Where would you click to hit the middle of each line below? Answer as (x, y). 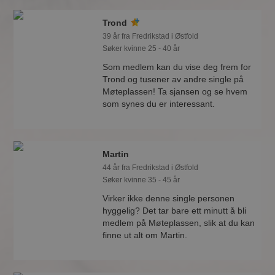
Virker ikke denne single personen (169, 198)
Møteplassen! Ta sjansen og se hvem (175, 91)
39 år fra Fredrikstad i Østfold (151, 36)
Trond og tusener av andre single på (173, 79)
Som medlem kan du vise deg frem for (177, 67)
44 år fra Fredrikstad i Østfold (151, 168)
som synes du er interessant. (159, 104)
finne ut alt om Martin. (145, 235)
